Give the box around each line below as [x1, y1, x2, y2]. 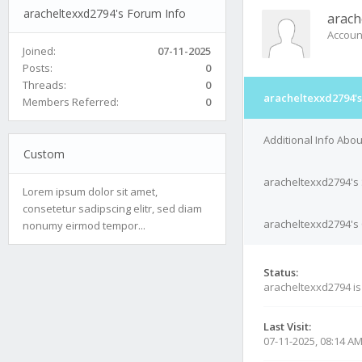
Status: [263, 265, 298, 280]
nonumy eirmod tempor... [23, 217, 145, 233]
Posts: [23, 60, 53, 75]
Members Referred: [23, 94, 119, 109]
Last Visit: [263, 319, 311, 334]
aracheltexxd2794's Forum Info [23, 5, 186, 21]
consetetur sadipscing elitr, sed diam [23, 200, 202, 216]
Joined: [23, 43, 56, 58]
